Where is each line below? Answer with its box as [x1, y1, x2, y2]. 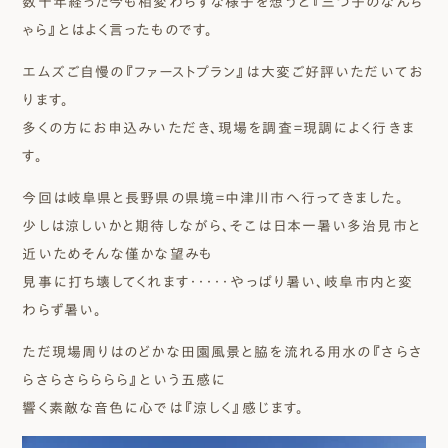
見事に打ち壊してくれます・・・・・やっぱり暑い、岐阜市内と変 [22, 275, 414, 289]
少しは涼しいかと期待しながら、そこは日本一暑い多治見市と [22, 219, 421, 233]
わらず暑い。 [22, 303, 103, 317]
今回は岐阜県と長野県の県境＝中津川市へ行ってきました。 [22, 191, 404, 205]
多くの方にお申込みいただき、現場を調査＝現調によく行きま [22, 121, 415, 135]
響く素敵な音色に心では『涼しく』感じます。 [22, 401, 304, 415]
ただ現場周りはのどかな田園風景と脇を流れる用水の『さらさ [22, 345, 423, 359]
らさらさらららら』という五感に [22, 373, 227, 387]
